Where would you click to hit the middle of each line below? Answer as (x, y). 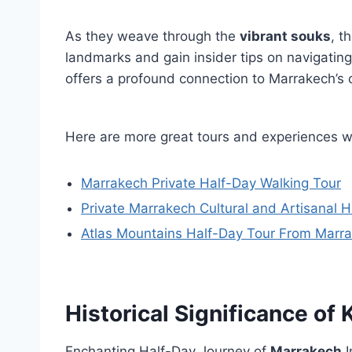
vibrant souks (285, 36)
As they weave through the (152, 36)
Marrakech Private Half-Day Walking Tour (211, 183)
